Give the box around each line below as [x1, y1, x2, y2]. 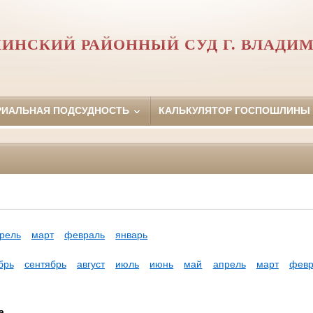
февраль [64, 229, 105, 241]
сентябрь [24, 259, 66, 270]
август [76, 259, 105, 270]
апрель [212, 259, 246, 270]
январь [115, 229, 148, 241]
